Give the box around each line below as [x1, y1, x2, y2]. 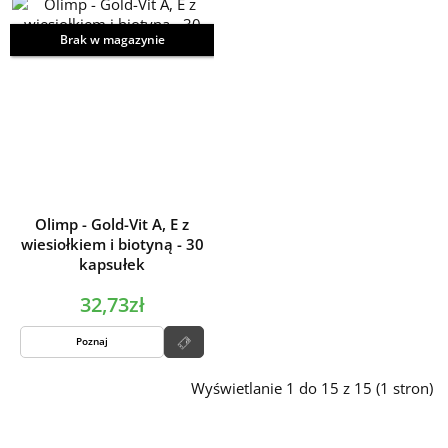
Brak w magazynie [59, 30, 165, 48]
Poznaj [76, 334, 108, 349]
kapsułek [79, 253, 145, 274]
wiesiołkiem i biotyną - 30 [20, 233, 204, 254]
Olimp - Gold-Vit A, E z [35, 213, 189, 234]
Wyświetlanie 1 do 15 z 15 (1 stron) [191, 378, 433, 399]
